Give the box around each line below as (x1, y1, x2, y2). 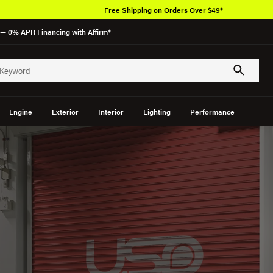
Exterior (51, 106, 79, 117)
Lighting (143, 106, 171, 117)
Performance (190, 106, 235, 117)
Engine (9, 106, 32, 117)
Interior (97, 106, 124, 117)
